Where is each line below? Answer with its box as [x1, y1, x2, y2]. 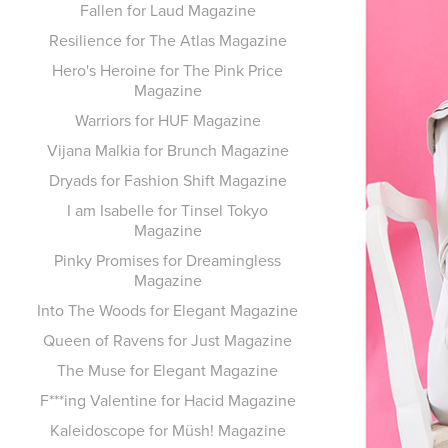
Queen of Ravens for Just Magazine [43, 329, 293, 351]
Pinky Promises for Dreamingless [54, 249, 282, 271]
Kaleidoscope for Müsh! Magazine [49, 419, 286, 441]
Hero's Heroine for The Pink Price [52, 59, 284, 81]
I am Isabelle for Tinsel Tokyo [67, 199, 269, 221]
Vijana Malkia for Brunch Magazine [46, 139, 289, 161]
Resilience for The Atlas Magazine [48, 29, 287, 51]
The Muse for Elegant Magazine [57, 359, 279, 381]
